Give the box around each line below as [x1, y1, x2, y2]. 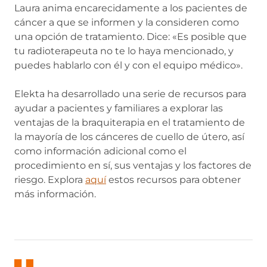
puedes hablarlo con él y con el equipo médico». [14, 60, 243, 71]
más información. [14, 188, 96, 200]
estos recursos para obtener [106, 174, 241, 185]
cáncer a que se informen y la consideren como [14, 17, 239, 28]
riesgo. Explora [14, 174, 85, 185]
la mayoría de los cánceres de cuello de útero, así [14, 131, 244, 142]
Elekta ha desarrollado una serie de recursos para [14, 88, 246, 100]
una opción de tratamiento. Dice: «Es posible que [14, 31, 247, 42]
